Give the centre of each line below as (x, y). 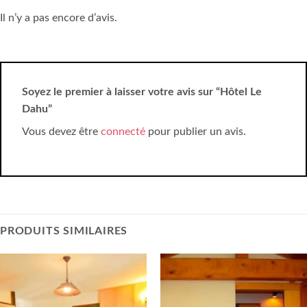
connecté (123, 132)
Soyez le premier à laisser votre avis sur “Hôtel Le (142, 92)
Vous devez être (61, 132)
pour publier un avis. (196, 132)
